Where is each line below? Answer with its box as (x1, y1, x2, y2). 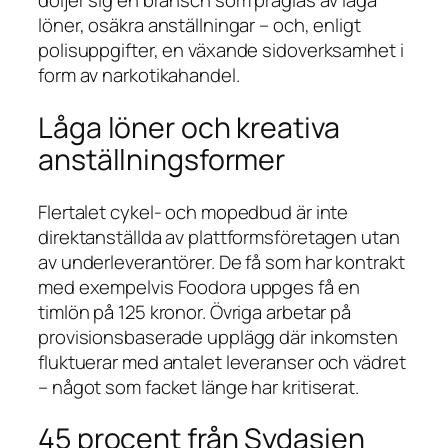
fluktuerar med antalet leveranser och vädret (38, 348, 406, 375)
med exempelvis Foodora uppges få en (38, 273, 360, 300)
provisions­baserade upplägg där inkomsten (38, 323, 398, 350)
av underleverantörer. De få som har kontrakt (38, 248, 405, 275)
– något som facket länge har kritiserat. (38, 373, 359, 400)
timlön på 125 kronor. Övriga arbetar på (38, 298, 352, 325)
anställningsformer (38, 139, 286, 179)
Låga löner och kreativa (38, 107, 340, 147)
